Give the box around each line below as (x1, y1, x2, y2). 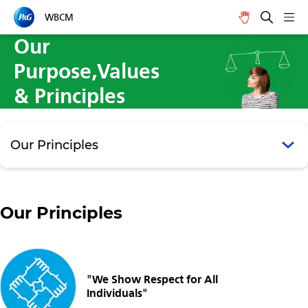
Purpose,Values (14, 59, 159, 84)
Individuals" (87, 286, 148, 300)
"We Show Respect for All (87, 272, 218, 286)
